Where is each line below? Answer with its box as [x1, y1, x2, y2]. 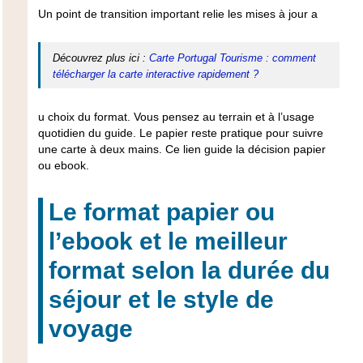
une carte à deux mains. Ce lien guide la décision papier [37, 142, 326, 156]
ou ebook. [37, 158, 89, 172]
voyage [48, 314, 133, 342]
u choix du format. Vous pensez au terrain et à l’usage [37, 109, 314, 123]
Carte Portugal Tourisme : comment [148, 51, 316, 64]
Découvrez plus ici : [52, 51, 149, 64]
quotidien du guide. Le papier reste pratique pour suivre [37, 126, 323, 139]
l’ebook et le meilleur [48, 227, 288, 254]
